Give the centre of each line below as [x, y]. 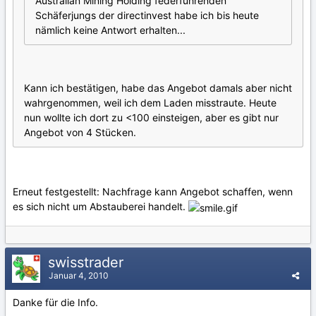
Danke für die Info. [55, 302]
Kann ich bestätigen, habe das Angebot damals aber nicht [158, 88]
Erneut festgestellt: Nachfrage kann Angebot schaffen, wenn [153, 192]
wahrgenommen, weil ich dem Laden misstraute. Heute [150, 103]
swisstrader [88, 262]
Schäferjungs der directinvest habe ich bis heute [147, 16]
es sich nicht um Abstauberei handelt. [101, 207]
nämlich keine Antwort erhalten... [110, 30]
